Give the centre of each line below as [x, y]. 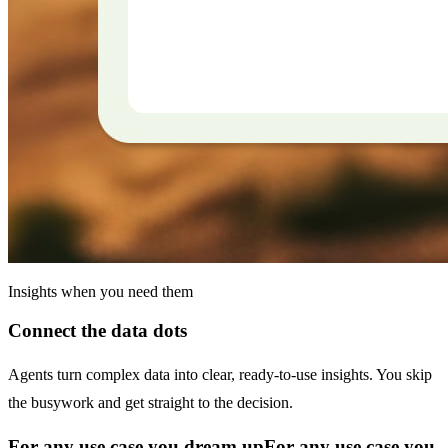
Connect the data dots [97, 331]
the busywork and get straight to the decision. [150, 402]
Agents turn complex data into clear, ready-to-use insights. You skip [220, 374]
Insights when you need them [100, 292]
